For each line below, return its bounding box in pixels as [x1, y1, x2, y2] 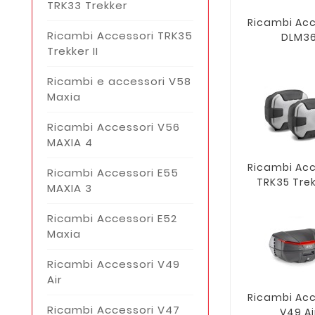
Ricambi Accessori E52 [47, 210, 177, 226]
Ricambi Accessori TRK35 [47, 27, 193, 43]
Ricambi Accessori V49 [47, 256, 180, 271]
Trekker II [47, 43, 98, 58]
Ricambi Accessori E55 [47, 165, 179, 180]
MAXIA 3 [47, 180, 92, 195]
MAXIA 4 [47, 134, 93, 150]
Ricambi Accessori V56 [47, 119, 180, 134]
